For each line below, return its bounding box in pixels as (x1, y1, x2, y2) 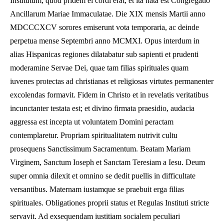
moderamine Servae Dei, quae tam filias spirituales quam (10, 63, 188, 72)
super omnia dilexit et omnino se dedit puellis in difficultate (10, 171, 195, 180)
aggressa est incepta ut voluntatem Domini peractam (10, 117, 173, 126)
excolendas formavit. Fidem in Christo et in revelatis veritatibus (10, 90, 208, 99)
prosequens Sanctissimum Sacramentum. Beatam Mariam (10, 144, 190, 153)
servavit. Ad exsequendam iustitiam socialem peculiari (10, 212, 180, 220)
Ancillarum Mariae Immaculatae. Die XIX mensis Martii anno (10, 9, 205, 18)
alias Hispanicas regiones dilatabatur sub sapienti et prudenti (10, 50, 198, 58)
